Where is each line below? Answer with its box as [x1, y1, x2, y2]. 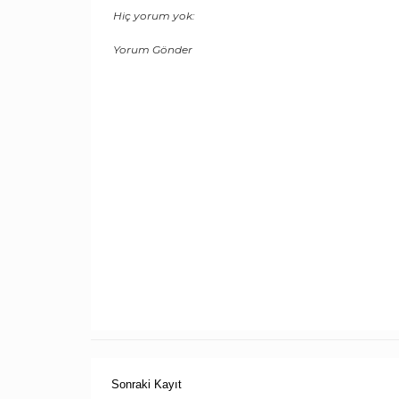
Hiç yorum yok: [113, 9, 195, 23]
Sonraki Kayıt [111, 378, 182, 392]
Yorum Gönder [113, 43, 192, 57]
